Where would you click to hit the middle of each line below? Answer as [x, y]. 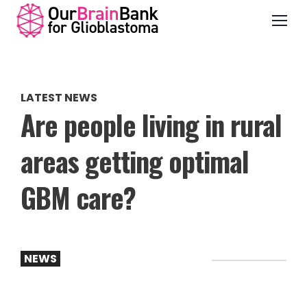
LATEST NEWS [59, 98]
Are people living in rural [151, 125]
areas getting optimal [135, 161]
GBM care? [78, 197]
